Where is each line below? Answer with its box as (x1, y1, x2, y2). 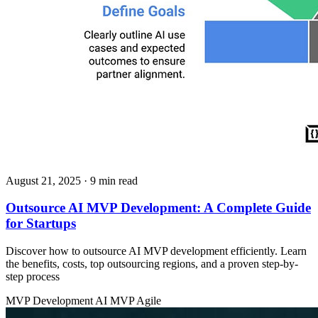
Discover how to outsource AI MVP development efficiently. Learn (6, 244, 307, 257)
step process (6, 270, 60, 283)
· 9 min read (84, 174, 138, 187)
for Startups (6, 216, 76, 231)
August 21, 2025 (6, 174, 81, 187)
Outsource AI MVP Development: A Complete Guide (6, 200, 311, 216)
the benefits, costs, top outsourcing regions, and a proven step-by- (6, 257, 298, 270)
